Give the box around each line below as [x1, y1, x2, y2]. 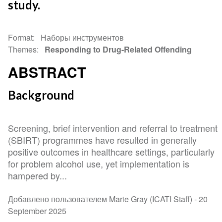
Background [8, 88, 75, 103]
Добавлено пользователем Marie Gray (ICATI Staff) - [8, 193, 199, 205]
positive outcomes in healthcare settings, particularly [8, 145, 215, 159]
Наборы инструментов [41, 32, 124, 44]
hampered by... [8, 169, 67, 182]
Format [8, 32, 33, 44]
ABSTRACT [8, 62, 86, 83]
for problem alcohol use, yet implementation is [8, 157, 190, 170]
